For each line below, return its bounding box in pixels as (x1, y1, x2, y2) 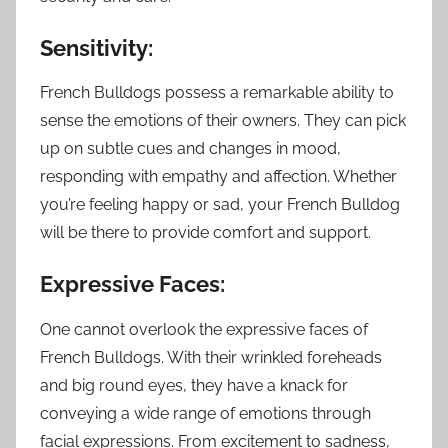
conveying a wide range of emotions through (40, 403, 371, 423)
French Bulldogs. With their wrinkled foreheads (40, 347, 382, 367)
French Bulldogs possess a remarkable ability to (40, 83, 394, 103)
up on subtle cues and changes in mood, (40, 139, 341, 159)
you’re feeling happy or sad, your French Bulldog (40, 195, 400, 215)
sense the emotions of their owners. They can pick (40, 111, 406, 131)
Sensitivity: (40, 34, 153, 61)
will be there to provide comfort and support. (40, 223, 371, 243)
